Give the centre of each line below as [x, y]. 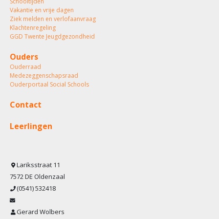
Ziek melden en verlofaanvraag [53, 19]
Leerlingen [31, 126]
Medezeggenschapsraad [44, 76]
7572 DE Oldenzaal [37, 176]
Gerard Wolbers [40, 212]
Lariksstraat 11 [38, 165]
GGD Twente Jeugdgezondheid [52, 36]
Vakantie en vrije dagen [42, 10]
